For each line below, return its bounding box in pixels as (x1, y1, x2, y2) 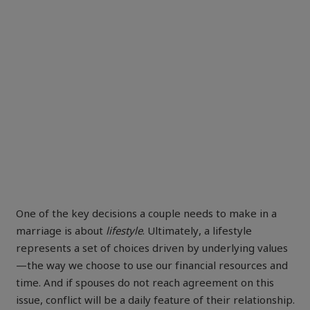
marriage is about (15, 226, 106, 239)
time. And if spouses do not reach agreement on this (15, 277, 274, 291)
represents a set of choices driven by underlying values (15, 243, 288, 256)
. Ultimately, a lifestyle (142, 226, 252, 239)
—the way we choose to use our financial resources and (15, 260, 288, 273)
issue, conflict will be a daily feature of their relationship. (15, 295, 295, 308)
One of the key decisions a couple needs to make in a (15, 208, 277, 221)
